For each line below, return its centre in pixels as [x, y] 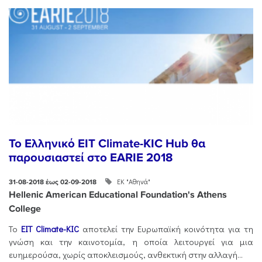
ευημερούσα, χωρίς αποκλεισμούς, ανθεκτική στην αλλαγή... [126, 255]
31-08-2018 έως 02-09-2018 [53, 182]
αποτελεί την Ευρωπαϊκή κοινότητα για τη [166, 229]
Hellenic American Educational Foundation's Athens [118, 194]
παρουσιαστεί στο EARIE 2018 [91, 158]
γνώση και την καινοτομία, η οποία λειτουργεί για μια [131, 242]
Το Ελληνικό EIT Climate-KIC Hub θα [107, 144]
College [25, 208]
